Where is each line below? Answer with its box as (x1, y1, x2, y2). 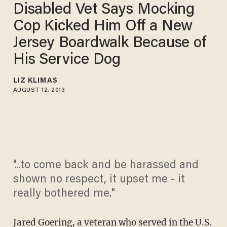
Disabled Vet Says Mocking (13, 2, 195, 18)
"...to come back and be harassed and (13, 160, 199, 172)
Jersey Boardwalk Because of (13, 35, 207, 51)
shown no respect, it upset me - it (13, 174, 185, 186)
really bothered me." (13, 188, 115, 200)
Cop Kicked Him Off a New (13, 19, 193, 34)
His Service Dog (13, 52, 121, 68)
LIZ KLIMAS (13, 77, 58, 85)
